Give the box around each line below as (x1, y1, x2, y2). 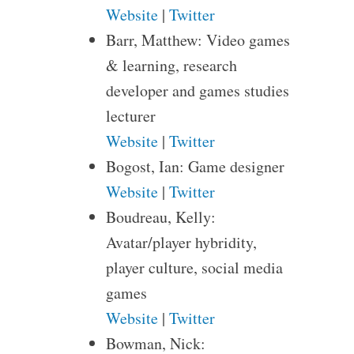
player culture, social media (105, 257, 283, 278)
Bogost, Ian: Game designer (105, 156, 284, 177)
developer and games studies (105, 80, 289, 101)
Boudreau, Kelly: (105, 206, 216, 228)
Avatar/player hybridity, (105, 232, 257, 253)
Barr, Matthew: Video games (105, 29, 290, 51)
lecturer (105, 105, 156, 126)
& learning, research (105, 55, 237, 76)
